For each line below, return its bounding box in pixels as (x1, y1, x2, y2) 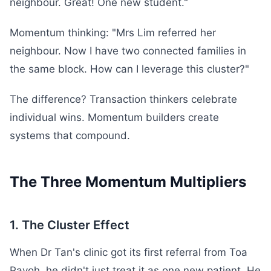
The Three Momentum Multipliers (10, 173, 246, 191)
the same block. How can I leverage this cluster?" (10, 63, 249, 75)
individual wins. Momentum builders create (10, 111, 219, 123)
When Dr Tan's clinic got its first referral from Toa (10, 246, 247, 258)
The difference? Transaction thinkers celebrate (10, 93, 237, 105)
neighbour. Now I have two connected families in (10, 45, 246, 57)
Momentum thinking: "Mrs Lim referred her (10, 27, 216, 39)
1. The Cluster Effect (10, 218, 129, 232)
